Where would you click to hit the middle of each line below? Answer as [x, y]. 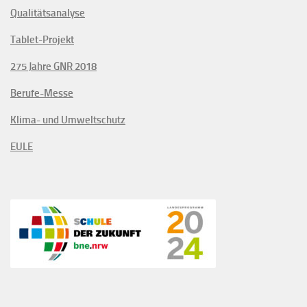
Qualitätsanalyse [48, 13]
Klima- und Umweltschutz [68, 120]
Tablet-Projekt [42, 39]
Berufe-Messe [42, 93]
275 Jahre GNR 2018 [53, 66]
